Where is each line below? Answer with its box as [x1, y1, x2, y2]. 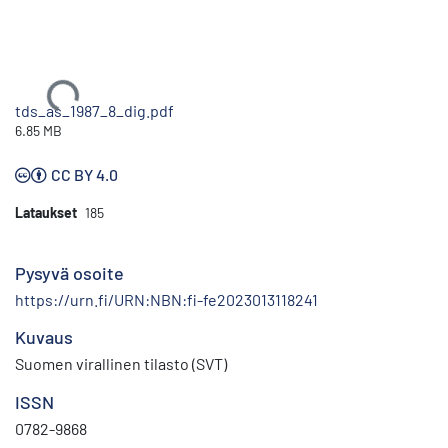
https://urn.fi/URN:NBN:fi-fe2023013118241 [15, 289, 318, 309]
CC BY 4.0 [51, 164, 118, 184]
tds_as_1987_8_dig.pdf [15, 100, 174, 120]
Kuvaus [15, 325, 73, 348]
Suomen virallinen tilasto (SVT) [15, 353, 227, 373]
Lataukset [15, 203, 77, 221]
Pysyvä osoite [15, 261, 124, 284]
